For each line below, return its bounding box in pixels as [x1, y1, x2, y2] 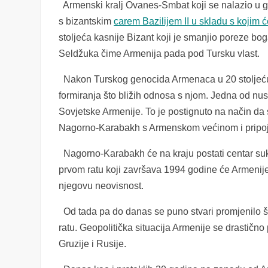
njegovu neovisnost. [59, 181, 144, 191]
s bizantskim [59, 16, 114, 26]
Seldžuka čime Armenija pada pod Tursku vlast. [59, 48, 260, 59]
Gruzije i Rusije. [59, 239, 127, 249]
